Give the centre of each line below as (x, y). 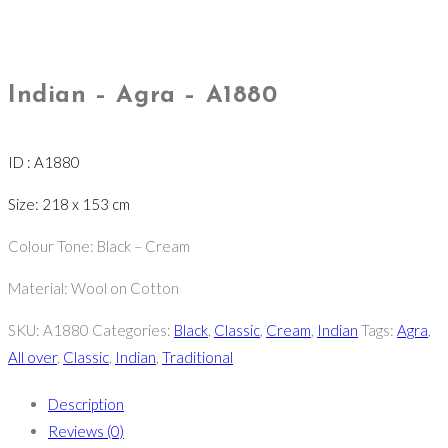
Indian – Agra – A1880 (143, 96)
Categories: (133, 330)
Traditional (197, 357)
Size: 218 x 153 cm (69, 204)
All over (32, 357)
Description (86, 404)
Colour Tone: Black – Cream (99, 246)
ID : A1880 (44, 162)
